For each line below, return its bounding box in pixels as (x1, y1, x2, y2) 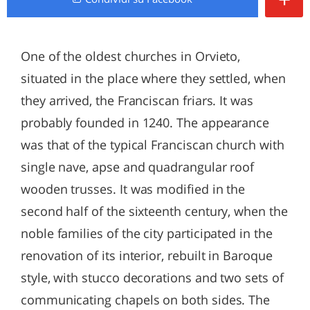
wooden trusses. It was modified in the (21, 181, 246, 197)
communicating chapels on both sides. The (21, 291, 271, 308)
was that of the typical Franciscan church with (21, 136, 284, 153)
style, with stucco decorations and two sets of (21, 269, 284, 286)
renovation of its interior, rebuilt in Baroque (21, 247, 273, 264)
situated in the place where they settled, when (21, 70, 286, 86)
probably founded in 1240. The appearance (21, 114, 270, 131)
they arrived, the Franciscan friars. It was (21, 92, 253, 109)
